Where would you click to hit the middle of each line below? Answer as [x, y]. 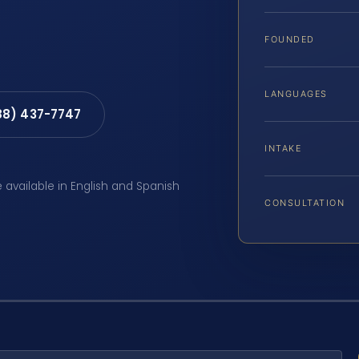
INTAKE [283, 148]
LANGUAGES [296, 93]
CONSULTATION [305, 202]
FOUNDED [290, 39]
